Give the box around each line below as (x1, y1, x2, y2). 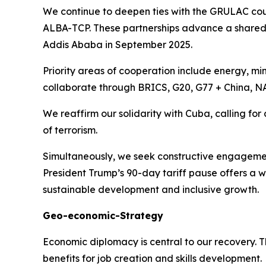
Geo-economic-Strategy (43, 210, 163, 222)
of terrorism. (43, 124, 97, 137)
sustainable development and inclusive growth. (43, 183, 259, 196)
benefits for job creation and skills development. (43, 252, 262, 265)
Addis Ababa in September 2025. (43, 39, 192, 51)
